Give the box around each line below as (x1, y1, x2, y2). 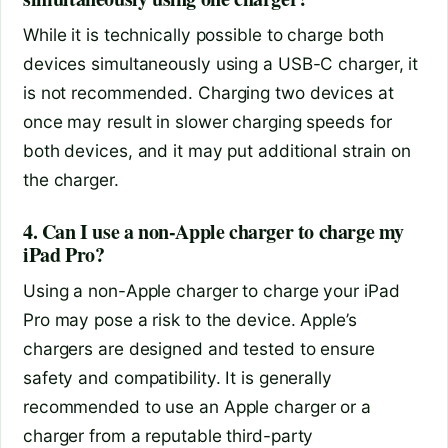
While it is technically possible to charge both (23, 24, 385, 46)
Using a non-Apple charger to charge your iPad (23, 280, 400, 302)
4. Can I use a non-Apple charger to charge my (23, 217, 405, 247)
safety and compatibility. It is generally (23, 367, 332, 389)
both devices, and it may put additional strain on (23, 140, 412, 162)
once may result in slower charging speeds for (23, 111, 392, 133)
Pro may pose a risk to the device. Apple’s (23, 309, 357, 331)
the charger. (23, 169, 119, 191)
